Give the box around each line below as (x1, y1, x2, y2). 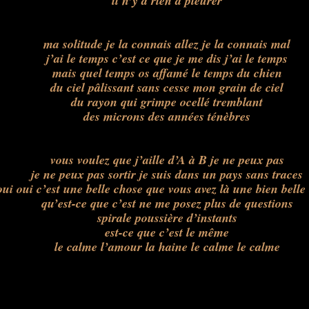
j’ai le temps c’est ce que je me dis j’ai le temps (46, 50, 288, 67)
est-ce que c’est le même (105, 223, 229, 241)
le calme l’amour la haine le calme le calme (54, 238, 280, 255)
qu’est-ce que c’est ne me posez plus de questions (41, 195, 293, 212)
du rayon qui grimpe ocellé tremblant (71, 93, 263, 110)
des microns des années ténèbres (83, 108, 250, 125)
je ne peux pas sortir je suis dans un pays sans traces (31, 166, 303, 183)
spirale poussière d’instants (97, 209, 237, 226)
